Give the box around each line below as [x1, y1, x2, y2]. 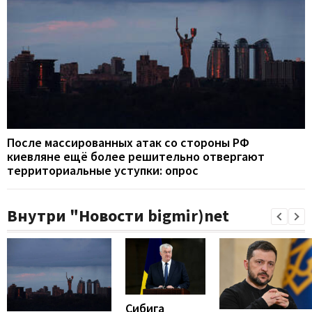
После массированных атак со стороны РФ [7, 134, 249, 151]
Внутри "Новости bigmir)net [7, 205, 229, 227]
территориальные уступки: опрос [7, 162, 198, 179]
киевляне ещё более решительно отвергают [7, 148, 265, 165]
